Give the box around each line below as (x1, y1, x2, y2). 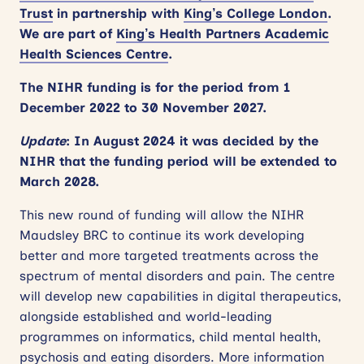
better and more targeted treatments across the (19, 248, 318, 264)
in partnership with (53, 6, 184, 22)
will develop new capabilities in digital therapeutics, (19, 288, 341, 305)
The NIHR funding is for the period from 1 (19, 80, 290, 96)
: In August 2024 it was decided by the (66, 133, 318, 149)
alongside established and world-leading (19, 309, 272, 325)
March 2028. (19, 174, 99, 190)
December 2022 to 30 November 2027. (19, 100, 266, 116)
